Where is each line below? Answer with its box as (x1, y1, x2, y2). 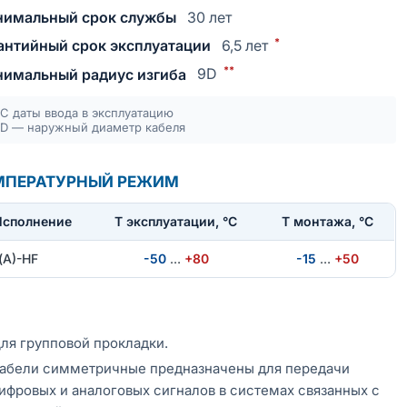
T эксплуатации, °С (114, 213, 238, 229)
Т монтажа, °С (281, 213, 373, 229)
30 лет (187, 8, 233, 26)
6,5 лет (222, 36, 269, 55)
